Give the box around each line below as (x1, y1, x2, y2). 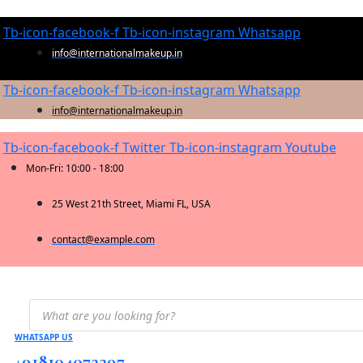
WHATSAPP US (15, 331, 73, 343)
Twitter (122, 139, 166, 156)
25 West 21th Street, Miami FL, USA (52, 197, 211, 211)
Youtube (285, 139, 336, 156)
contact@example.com (52, 233, 155, 246)
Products (28, 296, 85, 314)
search (28, 309, 70, 327)
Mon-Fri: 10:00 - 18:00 (26, 161, 124, 175)
